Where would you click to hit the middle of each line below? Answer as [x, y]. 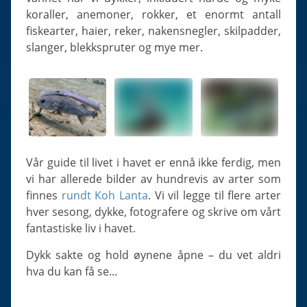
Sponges [35, 69]
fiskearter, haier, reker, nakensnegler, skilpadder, [153, 31]
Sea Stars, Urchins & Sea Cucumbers [105, 25]
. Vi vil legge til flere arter [214, 195]
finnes [44, 195]
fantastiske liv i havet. [81, 228]
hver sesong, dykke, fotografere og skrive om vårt [153, 211]
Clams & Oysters [56, 47]
